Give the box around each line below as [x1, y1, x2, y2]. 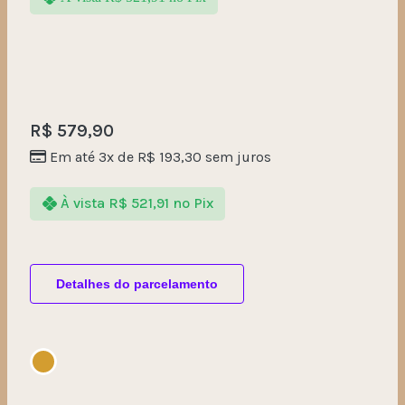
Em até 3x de [50, 147, 137, 165]
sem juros [202, 147, 271, 165]
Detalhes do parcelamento [56, 276, 218, 291]
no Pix [172, 194, 213, 212]
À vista [60, 194, 105, 212]
